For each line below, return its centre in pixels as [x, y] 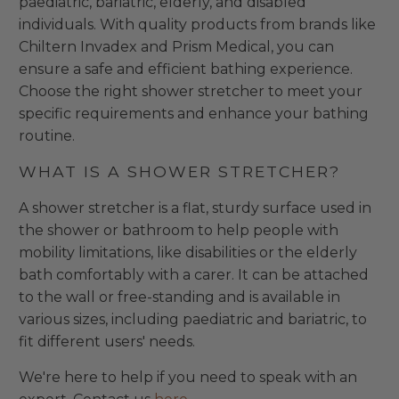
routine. [47, 136]
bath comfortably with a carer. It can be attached [194, 275]
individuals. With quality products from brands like [198, 25]
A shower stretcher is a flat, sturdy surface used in [195, 208]
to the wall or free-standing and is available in [180, 297]
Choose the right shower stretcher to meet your [191, 92]
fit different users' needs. [107, 342]
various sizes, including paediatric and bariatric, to [193, 320]
